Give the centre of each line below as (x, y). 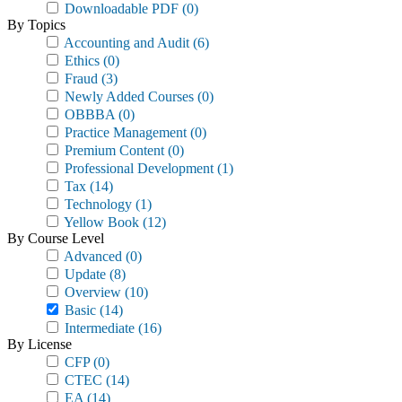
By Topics (36, 25)
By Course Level (56, 238)
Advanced (92, 256)
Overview (91, 292)
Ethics (80, 61)
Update (83, 274)
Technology (96, 204)
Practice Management (124, 132)
